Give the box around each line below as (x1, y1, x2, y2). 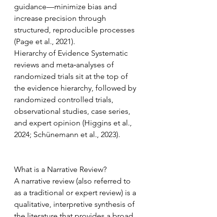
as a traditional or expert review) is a (14, 188, 138, 197)
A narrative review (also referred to (14, 176, 133, 186)
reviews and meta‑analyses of (14, 60, 116, 69)
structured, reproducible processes (14, 25, 137, 34)
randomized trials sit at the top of (14, 72, 130, 81)
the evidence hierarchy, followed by (14, 83, 138, 93)
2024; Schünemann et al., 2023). (14, 130, 122, 139)
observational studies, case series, (14, 107, 132, 116)
